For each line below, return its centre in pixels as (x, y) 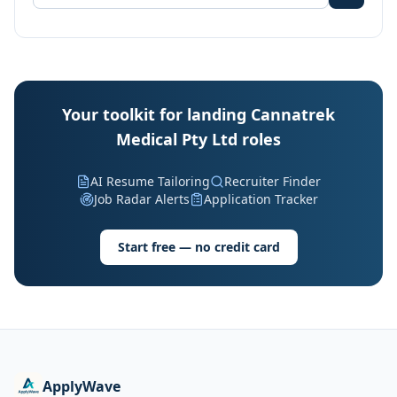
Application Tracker (261, 199)
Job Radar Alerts (141, 199)
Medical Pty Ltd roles (198, 139)
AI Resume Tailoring (150, 181)
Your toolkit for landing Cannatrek (198, 114)
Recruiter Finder (272, 181)
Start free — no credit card (198, 247)
